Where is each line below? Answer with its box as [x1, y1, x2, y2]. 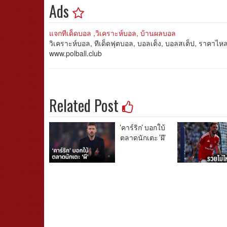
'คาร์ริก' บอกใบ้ [120, 122, 165, 132]
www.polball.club [49, 48, 102, 58]
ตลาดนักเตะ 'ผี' [120, 132, 166, 142]
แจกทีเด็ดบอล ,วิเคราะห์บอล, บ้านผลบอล [49, 28, 176, 38]
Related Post [49, 94, 122, 117]
